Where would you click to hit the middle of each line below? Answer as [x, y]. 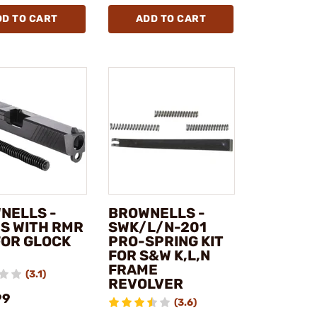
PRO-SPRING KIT [166, 241]
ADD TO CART [171, 19]
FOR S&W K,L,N [159, 255]
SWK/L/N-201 [157, 227]
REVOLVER [145, 283]
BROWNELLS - [156, 213]
